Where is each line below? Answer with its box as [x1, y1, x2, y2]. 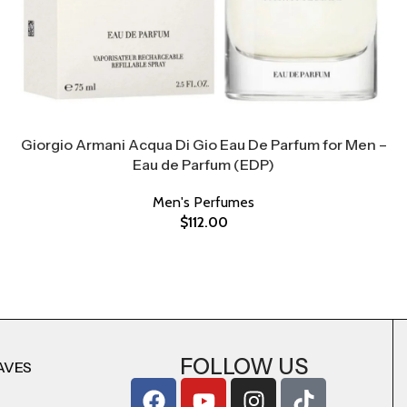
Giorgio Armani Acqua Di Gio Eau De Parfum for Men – [20, 134, 387, 154]
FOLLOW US [179, 353, 308, 381]
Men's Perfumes [153, 193, 254, 211]
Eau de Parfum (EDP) [133, 154, 274, 174]
